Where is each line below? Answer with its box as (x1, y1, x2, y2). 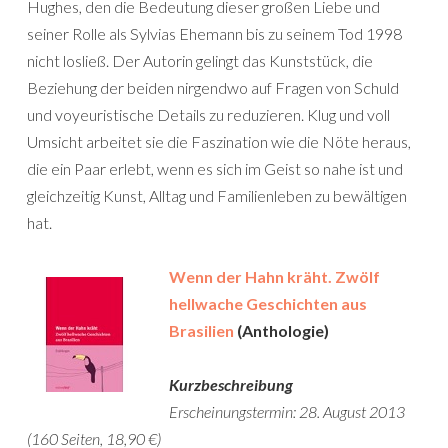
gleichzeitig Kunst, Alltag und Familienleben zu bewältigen (27, 186, 407, 205)
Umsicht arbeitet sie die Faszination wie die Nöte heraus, (27, 132, 411, 151)
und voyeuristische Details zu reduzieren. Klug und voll (27, 105, 390, 124)
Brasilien (169, 321, 234, 340)
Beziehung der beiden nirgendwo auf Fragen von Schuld (27, 78, 399, 97)
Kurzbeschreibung (169, 375, 293, 394)
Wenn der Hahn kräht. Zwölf (169, 267, 380, 286)
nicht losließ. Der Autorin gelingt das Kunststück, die (27, 51, 373, 70)
